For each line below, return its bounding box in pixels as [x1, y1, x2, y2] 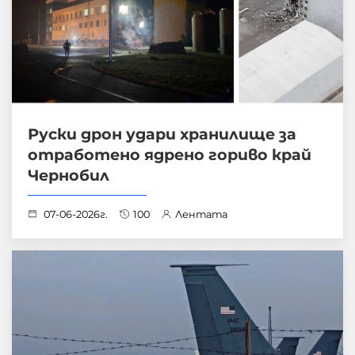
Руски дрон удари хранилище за [28, 124, 296, 144]
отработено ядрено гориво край [28, 145, 311, 165]
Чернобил [28, 166, 109, 185]
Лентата [175, 208, 227, 221]
